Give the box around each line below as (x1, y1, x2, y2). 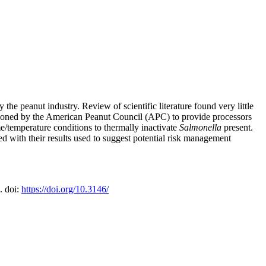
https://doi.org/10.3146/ (21, 184, 109, 195)
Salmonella (179, 122, 221, 133)
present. (221, 122, 253, 133)
